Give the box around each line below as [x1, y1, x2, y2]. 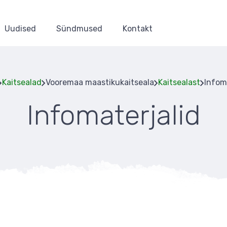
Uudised [5, 24, 36, 33]
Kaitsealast [158, 78, 200, 87]
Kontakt [123, 24, 153, 33]
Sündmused [56, 24, 102, 33]
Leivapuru [113, 103, 215, 131]
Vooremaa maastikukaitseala [46, 78, 154, 87]
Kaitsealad [2, 78, 42, 87]
